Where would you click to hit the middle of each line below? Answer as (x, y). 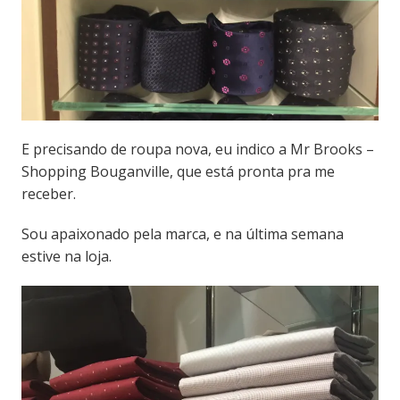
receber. (48, 193)
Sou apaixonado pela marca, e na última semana (182, 233)
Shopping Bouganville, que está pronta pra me (178, 171)
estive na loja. (66, 256)
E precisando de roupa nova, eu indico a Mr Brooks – (197, 149)
